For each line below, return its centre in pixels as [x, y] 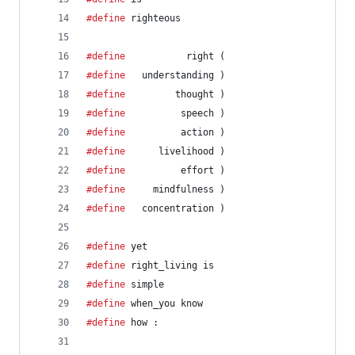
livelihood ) [175, 151]
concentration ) [175, 208]
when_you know [164, 303]
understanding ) [175, 75]
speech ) [175, 113]
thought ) [175, 94]
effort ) [175, 170]
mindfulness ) [175, 189]
